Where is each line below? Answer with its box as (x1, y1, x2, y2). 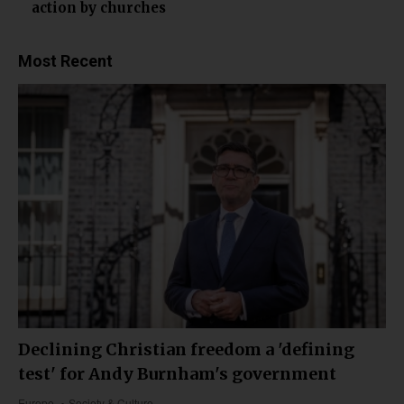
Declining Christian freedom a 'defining (18, 338, 354, 360)
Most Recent (18, 50, 113, 70)
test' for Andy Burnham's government (18, 363, 336, 384)
